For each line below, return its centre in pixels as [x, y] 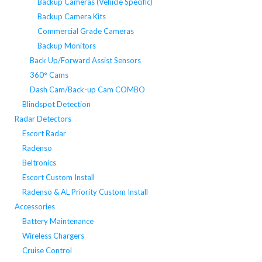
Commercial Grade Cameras [85, 31]
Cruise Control [47, 250]
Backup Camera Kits [71, 16]
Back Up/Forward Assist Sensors [85, 60]
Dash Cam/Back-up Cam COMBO [87, 89]
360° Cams [49, 75]
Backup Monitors [66, 45]
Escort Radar [44, 133]
